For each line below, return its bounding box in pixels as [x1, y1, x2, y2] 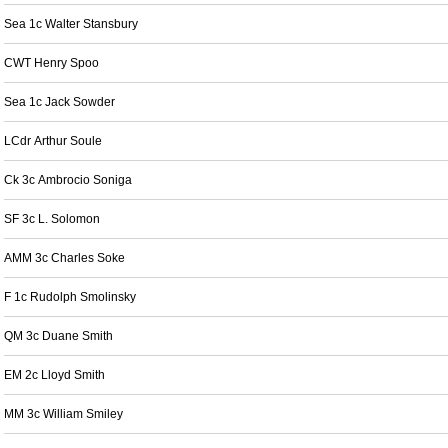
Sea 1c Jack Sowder [4, 95, 115, 109]
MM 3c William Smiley [4, 407, 123, 421]
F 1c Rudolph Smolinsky [4, 290, 136, 304]
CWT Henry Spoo [4, 56, 99, 70]
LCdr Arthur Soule [4, 134, 102, 148]
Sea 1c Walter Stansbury [4, 17, 138, 31]
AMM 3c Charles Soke [4, 251, 125, 265]
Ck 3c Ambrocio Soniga [4, 173, 132, 187]
